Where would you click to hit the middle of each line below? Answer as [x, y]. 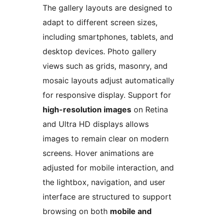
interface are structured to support [107, 197]
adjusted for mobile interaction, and [108, 168]
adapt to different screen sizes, [100, 23]
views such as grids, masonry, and [105, 66]
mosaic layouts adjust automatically [108, 81]
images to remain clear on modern [106, 139]
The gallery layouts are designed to [108, 8]
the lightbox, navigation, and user [104, 182]
